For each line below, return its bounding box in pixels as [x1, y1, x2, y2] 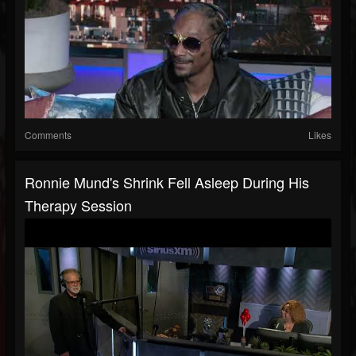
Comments [25, 128, 72, 142]
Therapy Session [25, 195, 132, 216]
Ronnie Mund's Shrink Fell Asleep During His [25, 172, 309, 193]
